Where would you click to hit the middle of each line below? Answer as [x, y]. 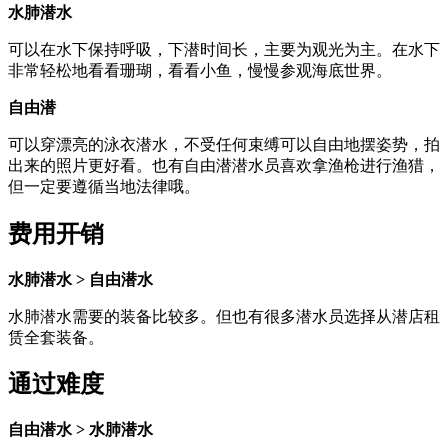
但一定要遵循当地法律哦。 [104, 186]
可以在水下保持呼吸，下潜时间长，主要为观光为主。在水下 [224, 49]
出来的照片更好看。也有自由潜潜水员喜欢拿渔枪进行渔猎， [224, 165]
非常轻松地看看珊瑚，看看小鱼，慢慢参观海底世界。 [200, 70]
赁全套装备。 [56, 337]
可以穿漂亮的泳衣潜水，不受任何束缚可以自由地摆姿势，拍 [224, 144]
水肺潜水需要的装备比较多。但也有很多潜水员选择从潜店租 [224, 316]
